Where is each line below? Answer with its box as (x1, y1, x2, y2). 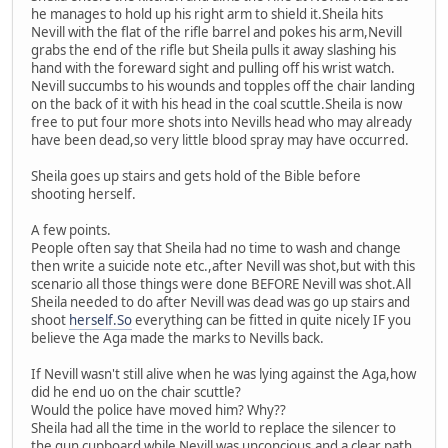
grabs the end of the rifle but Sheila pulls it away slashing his (31, 40, 396, 59)
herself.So (69, 310, 132, 329)
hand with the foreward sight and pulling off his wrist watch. (31, 58, 395, 77)
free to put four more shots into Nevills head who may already (31, 112, 412, 131)
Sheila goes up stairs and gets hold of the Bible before (31, 166, 361, 185)
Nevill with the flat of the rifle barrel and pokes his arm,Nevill (31, 22, 402, 41)
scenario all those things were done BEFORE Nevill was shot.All (31, 274, 411, 293)
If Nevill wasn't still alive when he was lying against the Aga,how (31, 364, 416, 383)
